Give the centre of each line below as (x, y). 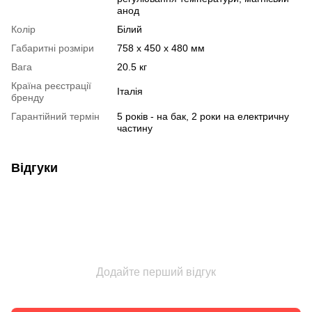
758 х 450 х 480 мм (161, 48)
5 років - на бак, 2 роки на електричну (203, 116)
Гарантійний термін (55, 116)
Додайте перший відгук (156, 272)
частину (135, 128)
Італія (130, 91)
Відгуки (34, 167)
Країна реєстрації (51, 85)
